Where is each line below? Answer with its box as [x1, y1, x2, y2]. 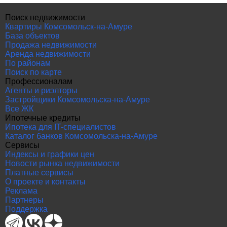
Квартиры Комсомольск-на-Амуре [5, 22, 132, 31]
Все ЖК [5, 104, 33, 113]
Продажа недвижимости [5, 41, 97, 49]
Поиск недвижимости [5, 13, 85, 22]
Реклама [5, 186, 37, 195]
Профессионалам [5, 77, 72, 86]
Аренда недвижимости [5, 50, 91, 58]
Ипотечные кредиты [5, 113, 81, 122]
